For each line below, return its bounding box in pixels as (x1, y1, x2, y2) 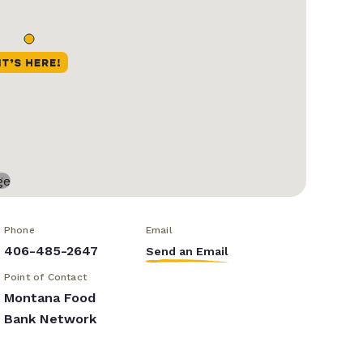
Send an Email (145, 245, 228, 258)
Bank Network (3, 311, 96, 327)
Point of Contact (3, 271, 87, 284)
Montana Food (3, 290, 96, 306)
